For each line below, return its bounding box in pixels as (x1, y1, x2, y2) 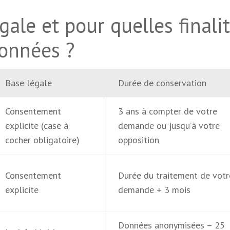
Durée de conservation (118, 77, 206, 89)
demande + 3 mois (118, 184, 190, 196)
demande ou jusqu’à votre (118, 120, 220, 131)
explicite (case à (5, 120, 68, 131)
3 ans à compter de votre (118, 105, 217, 117)
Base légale (5, 77, 52, 89)
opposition (118, 134, 159, 146)
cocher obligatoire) (5, 134, 80, 146)
